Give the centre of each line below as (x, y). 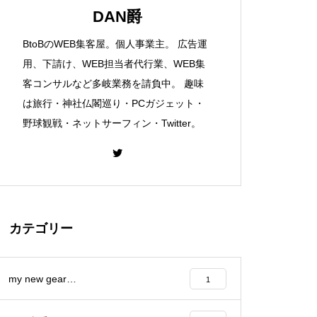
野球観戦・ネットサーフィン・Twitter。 (112, 123)
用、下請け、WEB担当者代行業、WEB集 (114, 64)
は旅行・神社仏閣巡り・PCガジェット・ (114, 103)
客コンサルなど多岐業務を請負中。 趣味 (113, 83)
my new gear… (42, 279)
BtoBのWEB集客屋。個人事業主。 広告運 (115, 44)
